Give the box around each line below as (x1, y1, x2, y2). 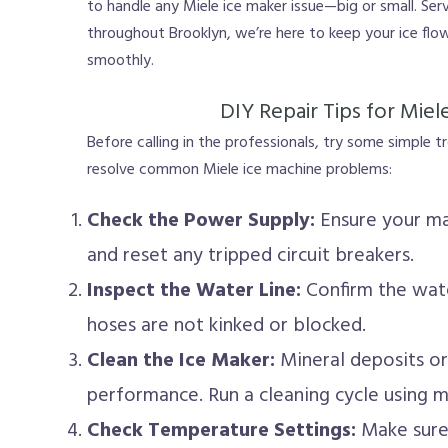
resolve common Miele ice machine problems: (87, 157, 392, 183)
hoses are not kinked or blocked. (87, 310, 366, 342)
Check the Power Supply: (87, 205, 315, 237)
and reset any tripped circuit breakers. (87, 240, 414, 272)
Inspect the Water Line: (87, 275, 301, 307)
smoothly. (87, 48, 154, 74)
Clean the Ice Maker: (87, 345, 275, 377)
